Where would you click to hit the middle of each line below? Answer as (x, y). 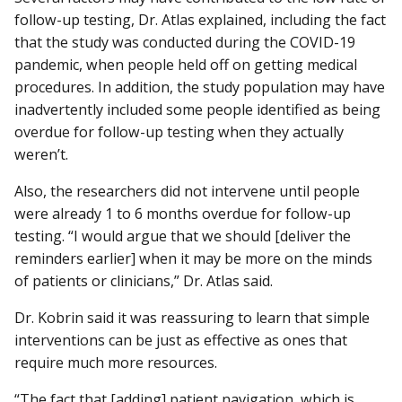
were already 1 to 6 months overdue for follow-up (183, 213)
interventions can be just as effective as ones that (181, 341)
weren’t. (41, 154)
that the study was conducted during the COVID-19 (185, 42)
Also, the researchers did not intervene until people (187, 191)
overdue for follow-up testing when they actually (179, 131)
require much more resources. (116, 363)
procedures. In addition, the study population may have (200, 87)
